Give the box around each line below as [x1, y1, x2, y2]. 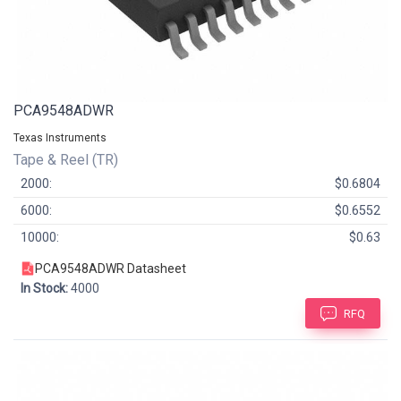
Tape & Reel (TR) [13, 150, 122, 168]
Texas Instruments [13, 131, 107, 144]
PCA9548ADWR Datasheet [35, 260, 186, 276]
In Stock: [21, 280, 68, 295]
